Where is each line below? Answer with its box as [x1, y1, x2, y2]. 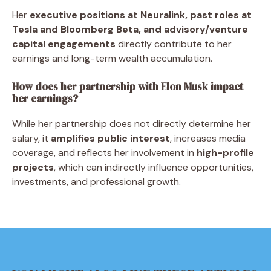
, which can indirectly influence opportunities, [54, 160, 253, 174]
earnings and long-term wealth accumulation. [12, 51, 212, 65]
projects [12, 160, 54, 174]
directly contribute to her [116, 37, 232, 50]
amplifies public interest [51, 131, 170, 145]
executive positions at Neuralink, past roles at [30, 8, 252, 21]
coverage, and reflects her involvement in [12, 146, 197, 159]
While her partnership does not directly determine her [12, 117, 251, 130]
